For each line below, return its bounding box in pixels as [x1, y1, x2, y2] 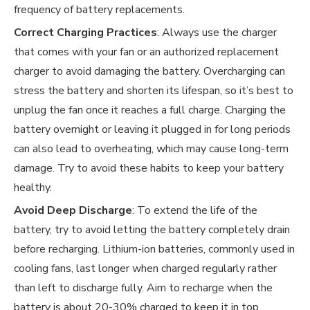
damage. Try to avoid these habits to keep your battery [14, 161, 284, 176]
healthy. [14, 180, 52, 196]
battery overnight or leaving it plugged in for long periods [14, 122, 291, 138]
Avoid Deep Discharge [14, 203, 132, 219]
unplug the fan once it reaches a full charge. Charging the [14, 102, 286, 118]
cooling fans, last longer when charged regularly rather [14, 261, 277, 277]
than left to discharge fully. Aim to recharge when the [14, 280, 273, 296]
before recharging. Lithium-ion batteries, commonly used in [14, 241, 295, 257]
